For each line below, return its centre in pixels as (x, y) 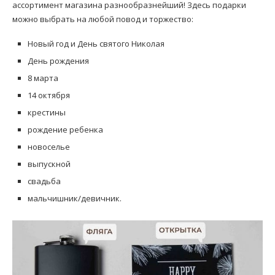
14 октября (49, 95)
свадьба (44, 181)
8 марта (43, 78)
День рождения (58, 61)
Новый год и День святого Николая (96, 44)
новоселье (49, 147)
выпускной (49, 164)
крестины (47, 113)
